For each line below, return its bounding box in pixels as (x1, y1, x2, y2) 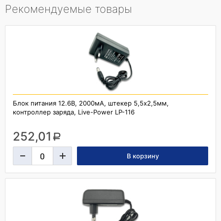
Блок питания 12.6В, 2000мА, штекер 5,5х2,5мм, (13, 99, 169, 107)
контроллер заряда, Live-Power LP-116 (13, 108, 135, 116)
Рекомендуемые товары (5, 2, 132, 15)
